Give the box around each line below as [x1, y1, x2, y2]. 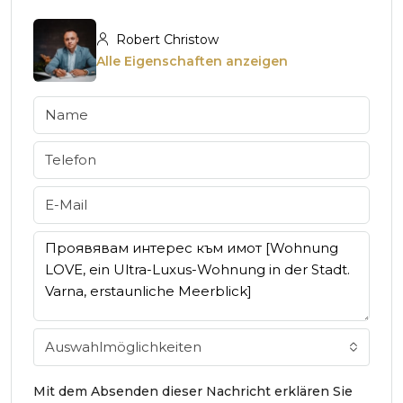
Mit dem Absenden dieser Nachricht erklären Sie [33, 382, 353, 399]
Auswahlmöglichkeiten [45, 337, 201, 355]
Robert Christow [112, 31, 219, 48]
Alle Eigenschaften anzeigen [96, 52, 288, 69]
